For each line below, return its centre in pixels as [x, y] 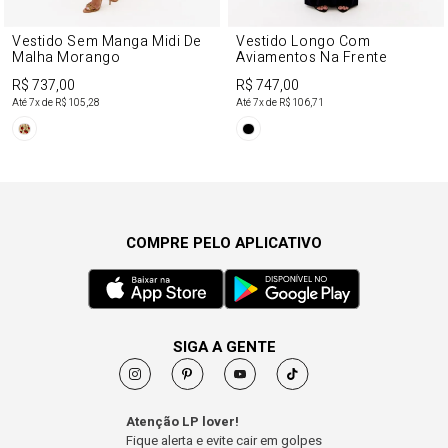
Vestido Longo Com [303, 42]
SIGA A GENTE [224, 346]
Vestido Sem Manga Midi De [107, 42]
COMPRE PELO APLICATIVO [224, 242]
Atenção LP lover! [182, 421]
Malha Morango [66, 58]
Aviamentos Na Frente [312, 58]
